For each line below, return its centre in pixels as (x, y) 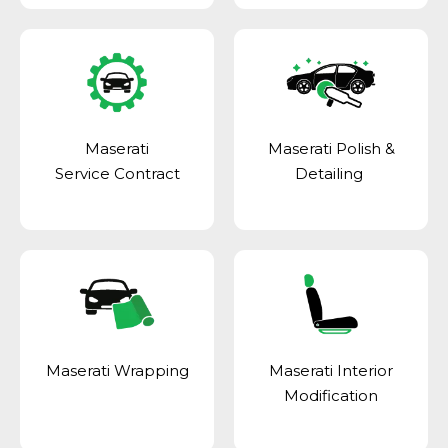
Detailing (331, 174)
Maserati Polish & (331, 149)
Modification (331, 396)
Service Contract (117, 174)
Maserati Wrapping (117, 371)
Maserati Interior (331, 371)
